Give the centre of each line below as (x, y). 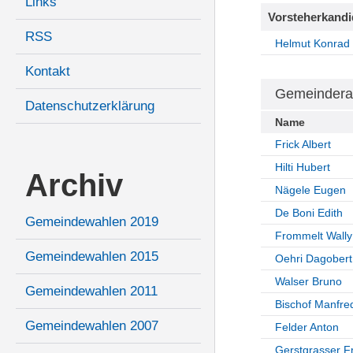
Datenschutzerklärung (90, 106)
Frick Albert (303, 144)
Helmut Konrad (312, 43)
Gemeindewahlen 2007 (92, 326)
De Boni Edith (308, 212)
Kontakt (48, 72)
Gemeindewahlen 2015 (92, 257)
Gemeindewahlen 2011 (91, 292)
